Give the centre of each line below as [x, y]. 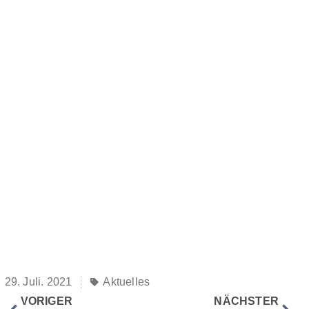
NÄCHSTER [246, 301]
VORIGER [47, 301]
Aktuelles [127, 282]
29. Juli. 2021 [38, 282]
